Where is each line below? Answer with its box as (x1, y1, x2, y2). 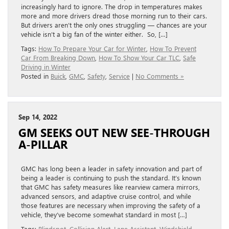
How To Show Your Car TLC (99, 53, 179, 62)
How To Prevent (150, 44, 196, 53)
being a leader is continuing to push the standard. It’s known (21, 173, 201, 182)
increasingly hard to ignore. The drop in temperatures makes (21, 2, 202, 11)
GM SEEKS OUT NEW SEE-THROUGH (18, 125, 210, 140)
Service (109, 72, 130, 81)
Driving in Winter (21, 62, 71, 72)
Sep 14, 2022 (18, 112, 57, 122)
